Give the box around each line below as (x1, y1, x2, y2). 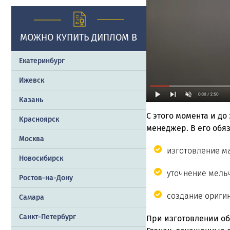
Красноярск (19, 114, 59, 124)
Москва (19, 134, 44, 143)
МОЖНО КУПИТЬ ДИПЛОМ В (20, 31, 138, 43)
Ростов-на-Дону (19, 173, 73, 182)
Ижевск (19, 75, 44, 85)
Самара (19, 193, 44, 202)
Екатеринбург (19, 56, 65, 65)
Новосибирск (19, 154, 63, 163)
